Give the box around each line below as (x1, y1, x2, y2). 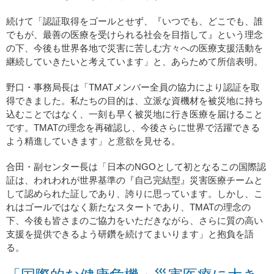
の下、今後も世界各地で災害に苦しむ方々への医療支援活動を (6, 43, 263, 54)
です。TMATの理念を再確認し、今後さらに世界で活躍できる (6, 122, 260, 133)
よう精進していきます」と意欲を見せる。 (6, 136, 180, 147)
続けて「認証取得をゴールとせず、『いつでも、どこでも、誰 (6, 16, 263, 27)
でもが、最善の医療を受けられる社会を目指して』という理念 (6, 29, 263, 40)
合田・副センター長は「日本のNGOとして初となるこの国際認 (6, 161, 266, 172)
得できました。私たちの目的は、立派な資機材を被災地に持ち (6, 95, 263, 106)
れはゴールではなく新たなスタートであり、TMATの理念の (6, 202, 251, 213)
